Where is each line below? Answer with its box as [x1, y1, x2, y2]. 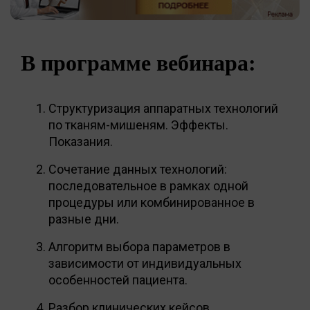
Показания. [48, 134, 113, 149]
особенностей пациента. [48, 272, 188, 287]
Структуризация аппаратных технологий [48, 100, 278, 116]
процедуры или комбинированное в [48, 194, 255, 210]
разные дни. [48, 211, 119, 226]
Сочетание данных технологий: [48, 161, 227, 176]
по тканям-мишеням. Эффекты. [48, 117, 228, 132]
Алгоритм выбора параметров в [48, 239, 230, 254]
